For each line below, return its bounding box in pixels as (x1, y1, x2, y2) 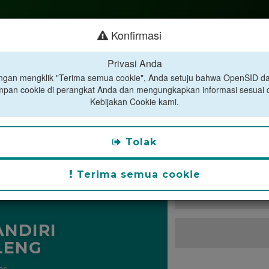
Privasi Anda (107, 56, 162, 70)
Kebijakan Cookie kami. (90, 95, 179, 107)
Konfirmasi (108, 27, 162, 43)
